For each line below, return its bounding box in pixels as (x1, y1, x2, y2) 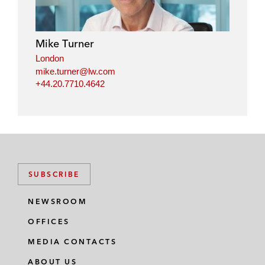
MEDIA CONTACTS (28, 237, 117, 247)
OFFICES (28, 217, 70, 227)
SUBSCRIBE (28, 170, 80, 179)
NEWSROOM (28, 197, 87, 206)
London (35, 53, 64, 64)
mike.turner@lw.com (35, 66, 115, 76)
